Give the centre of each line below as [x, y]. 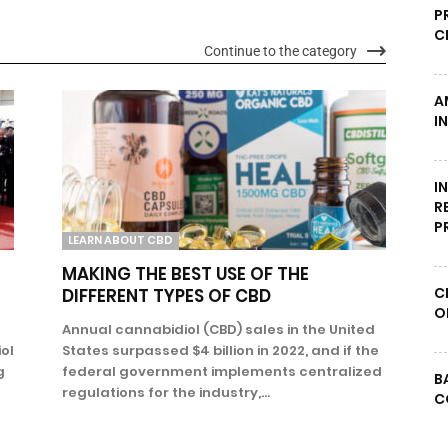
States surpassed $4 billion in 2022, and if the [220, 350]
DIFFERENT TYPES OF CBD [166, 295]
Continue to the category [280, 51]
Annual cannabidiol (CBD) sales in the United [218, 329]
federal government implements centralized [222, 371]
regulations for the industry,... [166, 392]
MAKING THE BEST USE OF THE [185, 273]
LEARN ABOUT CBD [120, 239]
